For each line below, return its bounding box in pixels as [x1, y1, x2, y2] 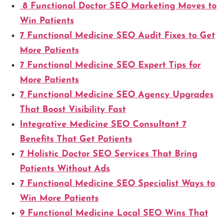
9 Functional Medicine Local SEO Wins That [20, 209, 208, 219]
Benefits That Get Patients [20, 135, 132, 145]
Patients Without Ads [20, 164, 110, 174]
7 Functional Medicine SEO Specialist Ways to [20, 179, 215, 189]
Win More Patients [20, 194, 99, 204]
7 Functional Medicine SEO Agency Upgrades [20, 90, 214, 100]
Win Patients [20, 16, 74, 26]
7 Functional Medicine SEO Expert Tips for [20, 61, 201, 71]
